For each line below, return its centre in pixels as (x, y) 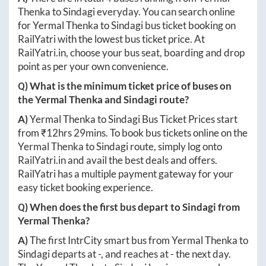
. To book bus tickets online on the (177, 133)
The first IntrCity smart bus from (101, 240)
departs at (74, 254)
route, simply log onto (175, 147)
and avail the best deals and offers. (142, 160)
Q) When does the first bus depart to (100, 207)
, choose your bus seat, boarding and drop (155, 53)
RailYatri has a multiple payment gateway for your (126, 174)
